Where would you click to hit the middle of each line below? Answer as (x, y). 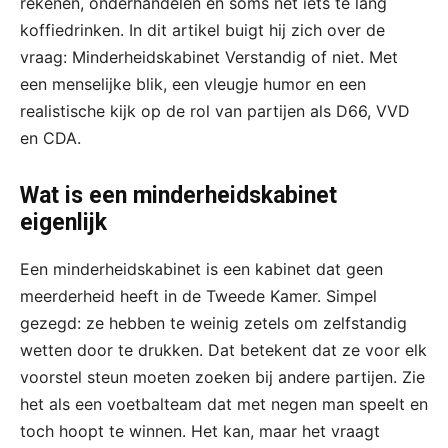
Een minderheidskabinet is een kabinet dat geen (201, 269)
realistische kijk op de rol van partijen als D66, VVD (215, 111)
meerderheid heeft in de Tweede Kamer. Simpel (198, 296)
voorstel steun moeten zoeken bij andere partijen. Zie (222, 377)
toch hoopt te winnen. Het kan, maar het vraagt (200, 431)
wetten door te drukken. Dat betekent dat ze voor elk (223, 350)
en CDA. (50, 138)
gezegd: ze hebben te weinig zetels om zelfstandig (213, 323)
